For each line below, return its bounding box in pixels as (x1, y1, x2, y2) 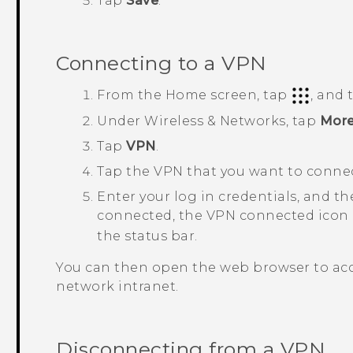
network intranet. (56, 278, 179, 294)
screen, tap (206, 87, 292, 103)
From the (97, 87, 165, 103)
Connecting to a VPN (56, 50, 267, 75)
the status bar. (97, 228, 198, 243)
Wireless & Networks (144, 113, 286, 129)
